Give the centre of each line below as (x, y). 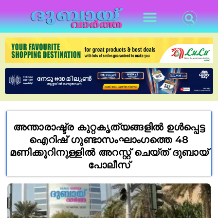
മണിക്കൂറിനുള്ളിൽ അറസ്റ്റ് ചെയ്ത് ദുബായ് (109, 152)
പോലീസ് (109, 165)
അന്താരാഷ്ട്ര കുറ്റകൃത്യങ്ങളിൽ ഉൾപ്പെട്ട (109, 127)
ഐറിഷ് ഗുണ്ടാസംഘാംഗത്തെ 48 (109, 139)
